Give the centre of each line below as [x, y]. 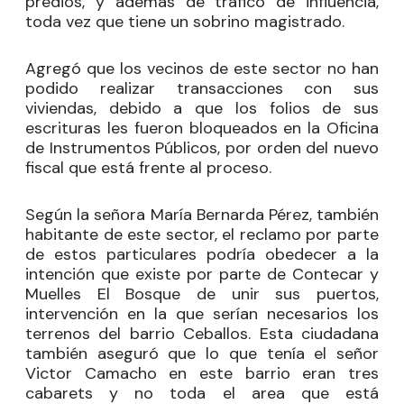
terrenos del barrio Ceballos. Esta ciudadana [202, 334]
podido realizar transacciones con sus [202, 88]
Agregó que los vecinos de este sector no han [202, 69]
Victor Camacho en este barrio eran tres [202, 373]
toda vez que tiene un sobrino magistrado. [185, 22]
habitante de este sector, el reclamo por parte [202, 234]
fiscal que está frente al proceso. [148, 168]
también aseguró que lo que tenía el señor [202, 353]
